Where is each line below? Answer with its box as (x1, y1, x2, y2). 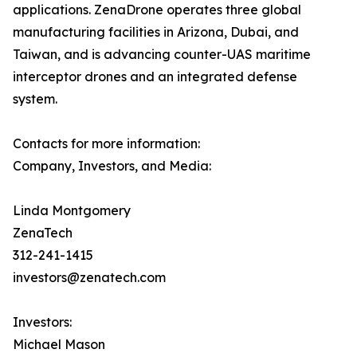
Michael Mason (13, 336, 105, 352)
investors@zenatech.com (13, 269, 166, 285)
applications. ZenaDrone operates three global (13, 2, 301, 18)
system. (13, 91, 57, 107)
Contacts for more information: (13, 135, 200, 151)
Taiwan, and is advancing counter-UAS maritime (13, 46, 311, 62)
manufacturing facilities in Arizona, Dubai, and (13, 24, 299, 40)
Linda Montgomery (13, 202, 131, 218)
